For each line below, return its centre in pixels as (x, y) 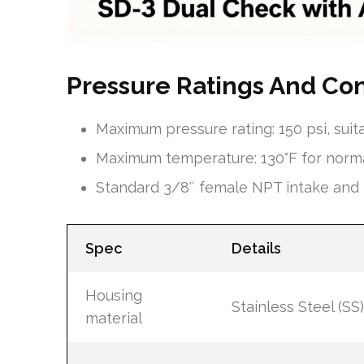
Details (256, 248)
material (113, 318)
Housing (113, 295)
